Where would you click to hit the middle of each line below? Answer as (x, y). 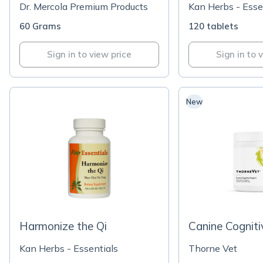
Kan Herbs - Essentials (69, 248)
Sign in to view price (89, 54)
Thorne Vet (213, 248)
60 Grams (40, 26)
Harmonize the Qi (63, 226)
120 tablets (213, 26)
